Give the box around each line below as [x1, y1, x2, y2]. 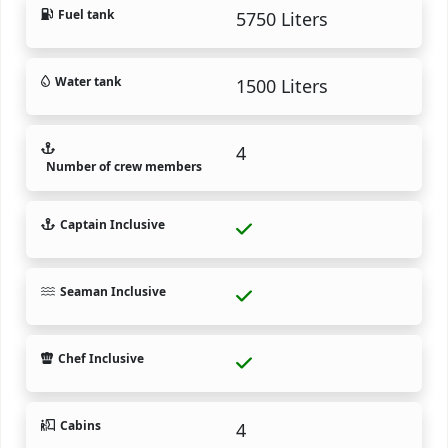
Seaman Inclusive [59, 282, 166, 300]
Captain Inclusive [59, 215, 165, 233]
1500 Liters [236, 73, 328, 98]
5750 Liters [236, 6, 328, 31]
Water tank [55, 72, 121, 90]
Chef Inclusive [58, 349, 144, 367]
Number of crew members [46, 157, 202, 175]
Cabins [59, 416, 101, 434]
